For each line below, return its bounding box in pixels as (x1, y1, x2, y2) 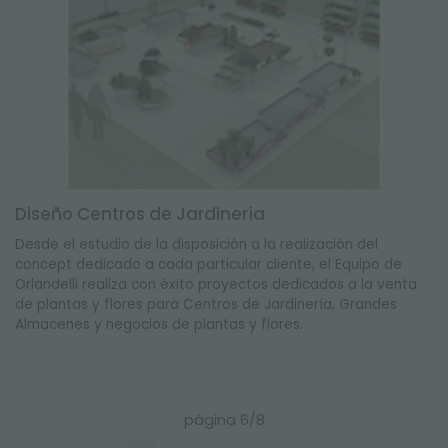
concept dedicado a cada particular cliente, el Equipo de (15, 255, 402, 274)
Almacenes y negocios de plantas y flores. (15, 315, 307, 334)
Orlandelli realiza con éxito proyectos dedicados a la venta (15, 275, 417, 294)
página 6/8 (183, 410, 265, 430)
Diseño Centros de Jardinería (15, 202, 265, 226)
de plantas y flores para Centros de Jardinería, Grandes (15, 295, 397, 314)
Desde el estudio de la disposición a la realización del (15, 235, 378, 254)
